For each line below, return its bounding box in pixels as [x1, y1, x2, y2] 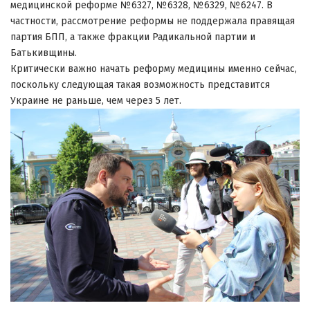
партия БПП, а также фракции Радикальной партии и [10, 30, 255, 43]
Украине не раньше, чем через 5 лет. [10, 94, 181, 107]
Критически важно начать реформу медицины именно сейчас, [10, 62, 297, 75]
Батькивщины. [10, 46, 77, 59]
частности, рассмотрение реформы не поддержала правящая [10, 15, 295, 27]
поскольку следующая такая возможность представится [10, 78, 270, 91]
